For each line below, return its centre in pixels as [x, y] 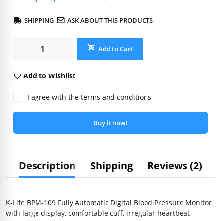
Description [47, 166]
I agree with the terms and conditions [89, 97]
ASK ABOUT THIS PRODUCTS [110, 20]
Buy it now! [110, 123]
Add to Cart [116, 49]
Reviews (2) [175, 166]
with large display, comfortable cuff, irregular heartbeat [98, 213]
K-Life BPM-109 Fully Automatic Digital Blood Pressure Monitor [109, 203]
